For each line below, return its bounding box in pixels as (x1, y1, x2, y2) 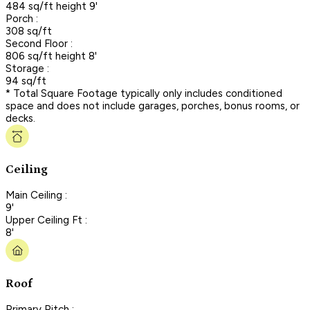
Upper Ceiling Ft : (6, 213, 87, 226)
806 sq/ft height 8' (6, 49, 97, 62)
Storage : (6, 62, 49, 75)
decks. (6, 111, 35, 125)
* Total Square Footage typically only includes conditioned (6, 86, 282, 100)
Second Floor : (6, 37, 73, 50)
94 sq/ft (6, 74, 46, 87)
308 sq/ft (6, 24, 52, 37)
